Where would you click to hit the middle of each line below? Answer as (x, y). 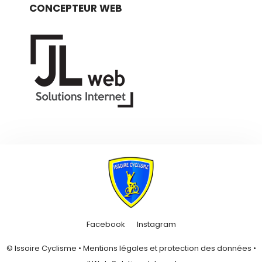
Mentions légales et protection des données (167, 248)
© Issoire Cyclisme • (44, 248)
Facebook (106, 224)
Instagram (156, 224)
